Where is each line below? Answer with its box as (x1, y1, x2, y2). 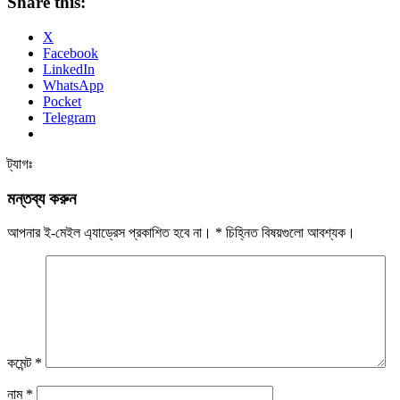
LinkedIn (43, 61, 95, 77)
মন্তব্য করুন (7, 188, 76, 208)
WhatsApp (43, 77, 104, 93)
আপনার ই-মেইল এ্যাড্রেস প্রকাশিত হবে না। (7, 225, 212, 241)
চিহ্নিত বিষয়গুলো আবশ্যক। (222, 225, 355, 241)
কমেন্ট (7, 355, 35, 371)
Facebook (43, 45, 98, 61)
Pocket (43, 93, 81, 109)
